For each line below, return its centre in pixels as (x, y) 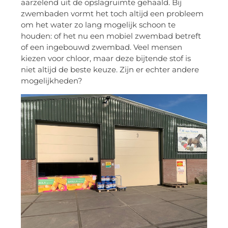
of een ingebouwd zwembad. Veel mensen (102, 47)
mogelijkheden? (52, 81)
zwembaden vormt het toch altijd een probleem (112, 14)
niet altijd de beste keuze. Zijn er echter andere (110, 70)
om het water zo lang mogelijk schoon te (98, 25)
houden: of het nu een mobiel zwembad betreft (111, 36)
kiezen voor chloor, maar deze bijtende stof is (106, 59)
